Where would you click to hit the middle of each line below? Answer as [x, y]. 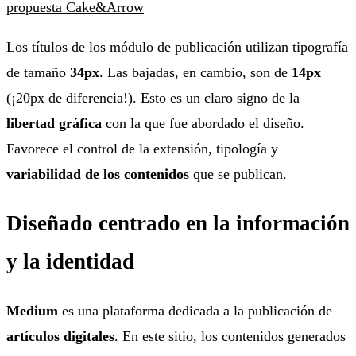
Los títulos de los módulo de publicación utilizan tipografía [177, 46]
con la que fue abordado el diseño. [203, 123]
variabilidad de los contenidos [98, 174]
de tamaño [38, 72]
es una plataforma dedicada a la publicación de [195, 311]
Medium [32, 311]
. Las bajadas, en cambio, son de [195, 72]
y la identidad [70, 262]
